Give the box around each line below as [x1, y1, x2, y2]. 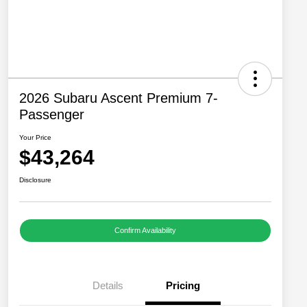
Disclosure [19, 176, 51, 184]
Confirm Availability [114, 226, 176, 235]
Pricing [166, 280, 200, 292]
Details [92, 280, 123, 292]
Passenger [19, 107, 84, 123]
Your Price [19, 134, 51, 142]
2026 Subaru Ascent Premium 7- [19, 90, 218, 106]
